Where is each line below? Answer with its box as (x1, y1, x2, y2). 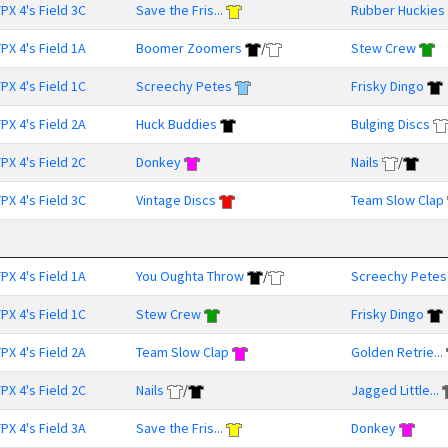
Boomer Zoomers (136, 39, 242, 57)
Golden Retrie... (351, 343, 443, 361)
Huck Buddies (136, 115, 217, 133)
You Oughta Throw (136, 267, 244, 285)
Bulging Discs (351, 115, 430, 133)
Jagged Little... (351, 381, 439, 399)
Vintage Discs (136, 191, 216, 209)
